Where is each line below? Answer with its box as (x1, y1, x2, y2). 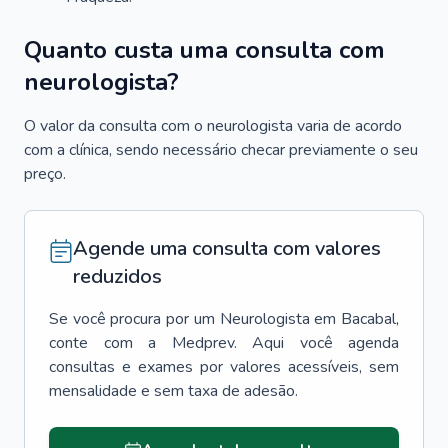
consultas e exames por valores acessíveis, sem (49, 356, 399, 378)
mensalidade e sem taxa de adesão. (49, 380, 298, 402)
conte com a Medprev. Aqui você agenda (49, 332, 399, 354)
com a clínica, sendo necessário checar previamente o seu (24, 139, 418, 161)
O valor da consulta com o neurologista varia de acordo (24, 115, 402, 137)
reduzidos (73, 263, 162, 290)
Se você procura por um (49, 308, 215, 330)
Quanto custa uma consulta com (24, 34, 385, 66)
